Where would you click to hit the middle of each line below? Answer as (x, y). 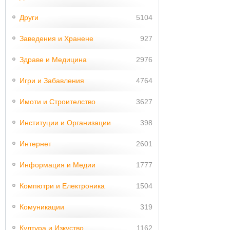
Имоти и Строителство (57, 101)
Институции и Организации (65, 122)
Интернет (35, 143)
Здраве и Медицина (53, 59)
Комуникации (42, 207)
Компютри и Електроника (62, 186)
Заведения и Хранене (56, 38)
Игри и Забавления (52, 80)
